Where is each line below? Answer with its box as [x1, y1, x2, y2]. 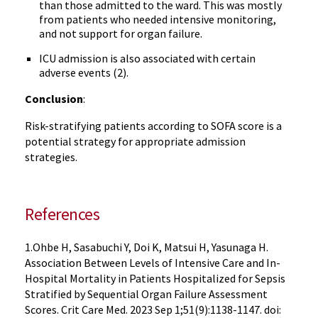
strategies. [25, 150, 77, 164]
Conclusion [25, 92, 83, 106]
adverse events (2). [39, 65, 128, 79]
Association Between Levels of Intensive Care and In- [25, 256, 280, 270]
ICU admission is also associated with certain [39, 51, 256, 65]
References [25, 203, 100, 225]
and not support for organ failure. [39, 26, 202, 40]
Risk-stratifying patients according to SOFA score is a [25, 119, 282, 133]
